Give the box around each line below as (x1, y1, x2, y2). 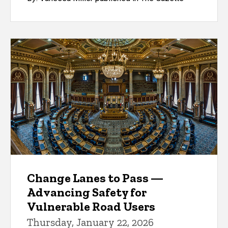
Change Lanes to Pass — (27, 170, 163, 185)
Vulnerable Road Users (27, 198, 155, 214)
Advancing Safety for (27, 184, 147, 199)
